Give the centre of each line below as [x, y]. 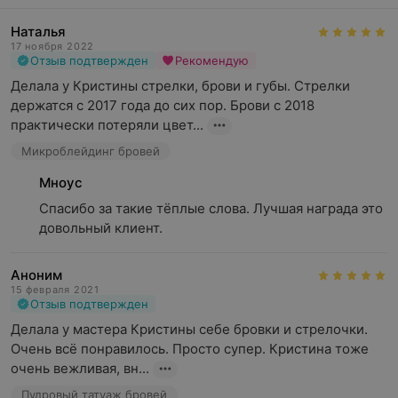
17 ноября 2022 [53, 46]
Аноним [36, 275]
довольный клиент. [101, 228]
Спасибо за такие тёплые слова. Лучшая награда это [211, 208]
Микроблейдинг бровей [91, 151]
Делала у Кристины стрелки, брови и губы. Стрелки [180, 86]
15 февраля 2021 [55, 290]
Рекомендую [212, 60]
